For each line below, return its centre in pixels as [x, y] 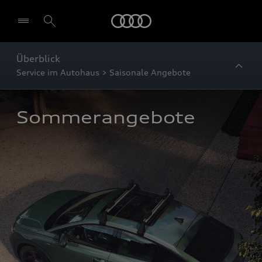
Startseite [163, 14]
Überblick [38, 58]
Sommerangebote [106, 118]
